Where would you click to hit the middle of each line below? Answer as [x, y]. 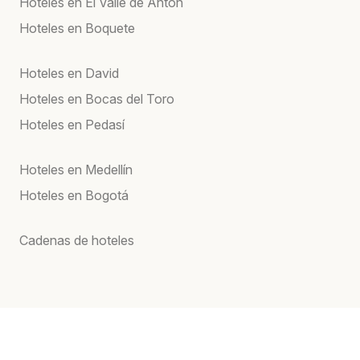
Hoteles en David [69, 73]
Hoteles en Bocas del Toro [97, 98]
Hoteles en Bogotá [74, 195]
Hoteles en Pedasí [72, 124]
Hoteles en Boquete [77, 28]
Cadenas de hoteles [77, 240]
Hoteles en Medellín [76, 169]
